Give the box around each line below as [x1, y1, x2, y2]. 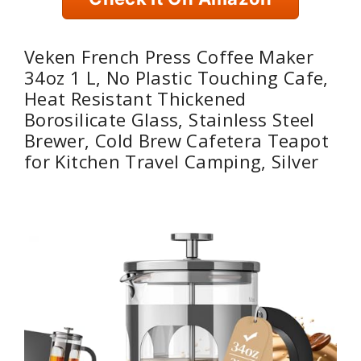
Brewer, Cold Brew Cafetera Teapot [24, 127, 329, 152]
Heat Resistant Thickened [24, 85, 247, 110]
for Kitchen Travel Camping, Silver [24, 148, 319, 173]
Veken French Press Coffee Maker [24, 44, 314, 68]
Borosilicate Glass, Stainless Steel [24, 106, 315, 131]
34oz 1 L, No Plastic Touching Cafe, [24, 64, 329, 89]
